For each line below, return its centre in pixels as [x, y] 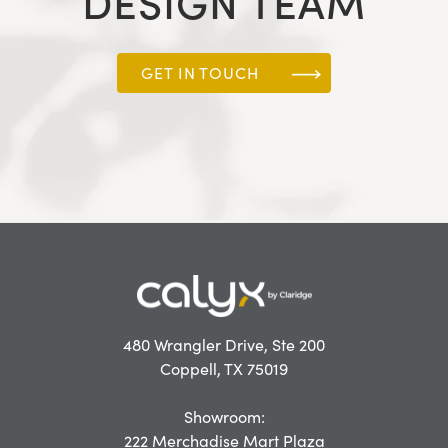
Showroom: [224, 417]
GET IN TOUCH [200, 73]
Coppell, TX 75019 [224, 369]
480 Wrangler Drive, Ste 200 [224, 345]
